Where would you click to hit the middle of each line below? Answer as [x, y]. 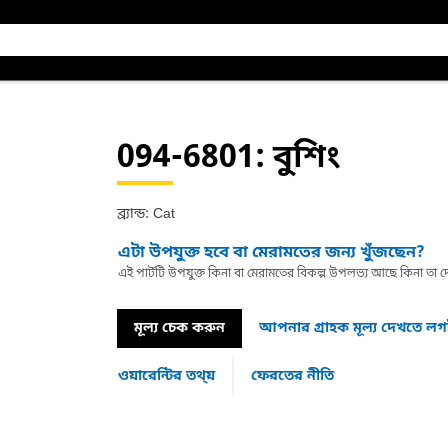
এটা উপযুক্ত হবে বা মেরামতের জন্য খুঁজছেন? [271, 253]
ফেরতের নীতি [292, 376]
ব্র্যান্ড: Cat [145, 214]
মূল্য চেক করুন [179, 328]
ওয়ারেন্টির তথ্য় [166, 376]
